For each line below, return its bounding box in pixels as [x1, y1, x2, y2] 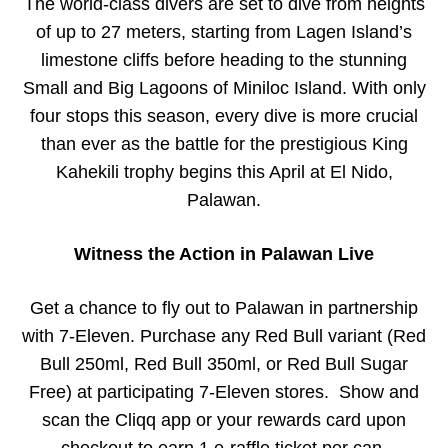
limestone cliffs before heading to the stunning [41, 49, 407, 70]
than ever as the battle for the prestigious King [40, 133, 408, 154]
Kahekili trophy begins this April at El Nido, [55, 161, 393, 182]
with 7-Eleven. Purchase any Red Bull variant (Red [22, 325, 426, 346]
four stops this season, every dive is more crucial [30, 105, 418, 126]
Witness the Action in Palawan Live [74, 243, 374, 264]
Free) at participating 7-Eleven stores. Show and [29, 381, 419, 402]
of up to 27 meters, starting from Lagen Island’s [36, 21, 412, 42]
